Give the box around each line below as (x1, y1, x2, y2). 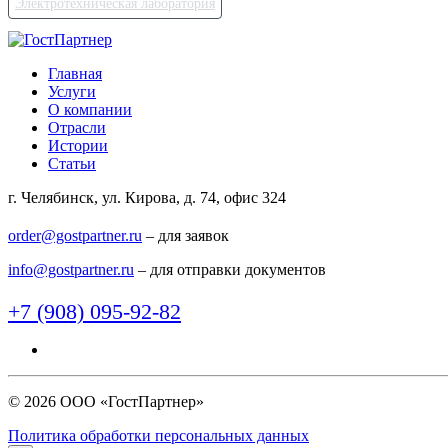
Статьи (48, 155, 96, 173)
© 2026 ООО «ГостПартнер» (8, 393, 204, 411)
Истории (48, 137, 108, 155)
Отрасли (48, 119, 106, 137)
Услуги (48, 83, 96, 101)
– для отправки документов (134, 261, 326, 279)
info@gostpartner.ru (8, 261, 134, 279)
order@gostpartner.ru (8, 227, 142, 245)
